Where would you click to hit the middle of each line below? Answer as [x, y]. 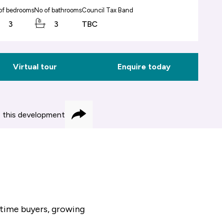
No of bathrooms [58, 10]
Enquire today [144, 67]
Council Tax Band [107, 10]
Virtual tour [35, 67]
